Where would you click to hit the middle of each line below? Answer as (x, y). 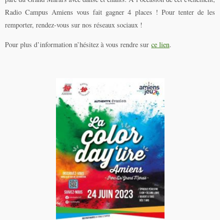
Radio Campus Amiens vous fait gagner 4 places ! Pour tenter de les (110, 12)
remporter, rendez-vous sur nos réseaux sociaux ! (74, 25)
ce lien (160, 45)
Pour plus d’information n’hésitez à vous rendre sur (78, 45)
